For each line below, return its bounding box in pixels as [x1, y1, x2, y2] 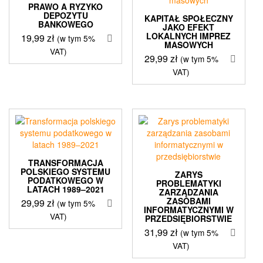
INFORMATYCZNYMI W [143, 204, 234, 216]
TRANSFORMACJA [28, 157, 103, 169]
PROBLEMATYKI [156, 177, 221, 190]
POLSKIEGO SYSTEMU [21, 166, 111, 178]
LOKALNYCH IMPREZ [146, 29, 231, 42]
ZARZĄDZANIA [159, 186, 218, 198]
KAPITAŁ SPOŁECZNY [144, 12, 233, 24]
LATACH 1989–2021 [26, 183, 104, 195]
